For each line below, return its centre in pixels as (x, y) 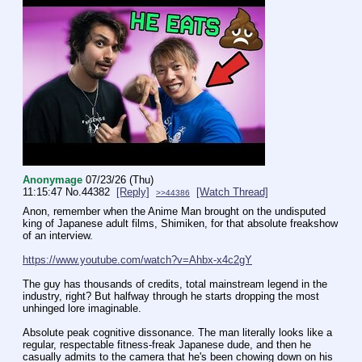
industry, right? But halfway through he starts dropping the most (171, 297)
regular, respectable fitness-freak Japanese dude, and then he (167, 345)
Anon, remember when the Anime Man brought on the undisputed (174, 212)
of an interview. (58, 236)
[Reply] (133, 192)
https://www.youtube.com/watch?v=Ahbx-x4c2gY (137, 260)
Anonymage (53, 180)
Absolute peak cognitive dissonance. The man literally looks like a (177, 333)
